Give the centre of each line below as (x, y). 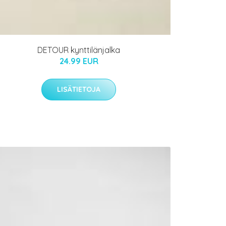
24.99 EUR (79, 61)
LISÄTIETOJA (79, 89)
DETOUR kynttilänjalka (79, 50)
